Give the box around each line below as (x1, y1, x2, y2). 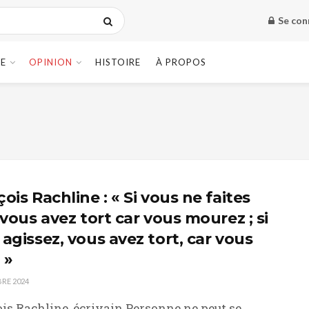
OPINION (29, 57, 72, 68)
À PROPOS (156, 57, 206, 68)
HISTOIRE (95, 57, 141, 68)
